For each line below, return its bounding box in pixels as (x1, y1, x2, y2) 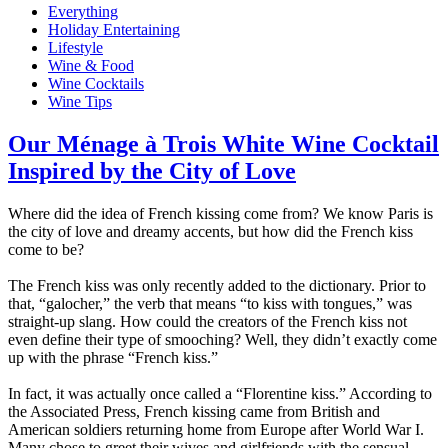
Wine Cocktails (48, 74, 144, 92)
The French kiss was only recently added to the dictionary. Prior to (8, 276, 426, 294)
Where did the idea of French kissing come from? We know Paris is (8, 204, 433, 222)
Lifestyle (48, 38, 103, 56)
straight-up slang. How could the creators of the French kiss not (8, 312, 407, 330)
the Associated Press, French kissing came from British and (8, 402, 380, 420)
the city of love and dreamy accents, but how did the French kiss (8, 222, 413, 240)
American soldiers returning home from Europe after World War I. (8, 420, 424, 438)
